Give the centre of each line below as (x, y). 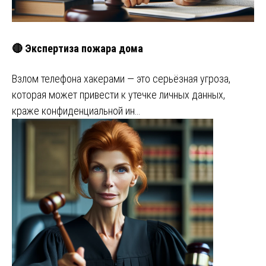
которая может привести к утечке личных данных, (118, 94)
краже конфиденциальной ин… (76, 110)
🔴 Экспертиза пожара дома (77, 48)
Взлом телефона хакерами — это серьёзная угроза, (121, 78)
